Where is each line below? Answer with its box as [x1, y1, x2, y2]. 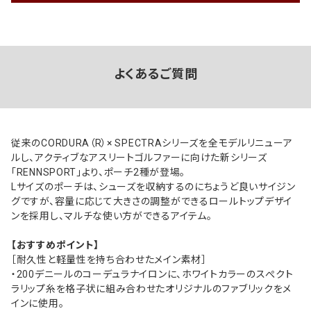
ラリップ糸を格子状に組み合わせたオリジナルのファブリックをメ [11, 283, 292, 295]
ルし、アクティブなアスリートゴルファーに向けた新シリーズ [11, 152, 267, 164]
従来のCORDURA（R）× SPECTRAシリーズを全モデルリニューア [11, 137, 293, 149]
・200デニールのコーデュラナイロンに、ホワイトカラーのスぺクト [11, 269, 294, 280]
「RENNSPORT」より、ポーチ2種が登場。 [11, 167, 186, 178]
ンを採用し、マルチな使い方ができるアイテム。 [11, 210, 212, 222]
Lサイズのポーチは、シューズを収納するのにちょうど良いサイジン [11, 181, 296, 193]
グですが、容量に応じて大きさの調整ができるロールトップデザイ [11, 196, 292, 208]
